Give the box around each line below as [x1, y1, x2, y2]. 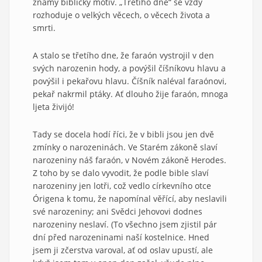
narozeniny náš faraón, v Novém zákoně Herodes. [33, 154, 226, 166]
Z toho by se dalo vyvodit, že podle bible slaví [33, 167, 209, 178]
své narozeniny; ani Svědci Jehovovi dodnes [33, 205, 202, 217]
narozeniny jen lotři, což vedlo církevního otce [33, 180, 211, 191]
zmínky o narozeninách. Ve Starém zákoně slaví [33, 141, 218, 153]
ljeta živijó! [33, 101, 74, 112]
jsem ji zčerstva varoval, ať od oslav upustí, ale [33, 244, 213, 256]
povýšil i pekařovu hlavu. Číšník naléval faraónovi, [33, 75, 226, 87]
